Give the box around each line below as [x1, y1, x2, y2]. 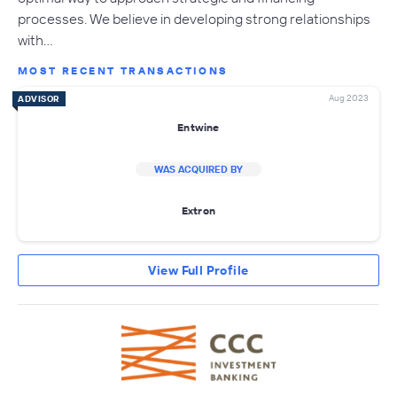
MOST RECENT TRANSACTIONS [18, 63, 229, 77]
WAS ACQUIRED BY [154, 162, 243, 175]
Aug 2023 [329, 91, 369, 104]
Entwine [177, 121, 220, 135]
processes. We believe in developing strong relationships [18, 9, 370, 27]
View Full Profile [148, 261, 249, 278]
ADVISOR [18, 92, 60, 105]
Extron [181, 204, 216, 218]
